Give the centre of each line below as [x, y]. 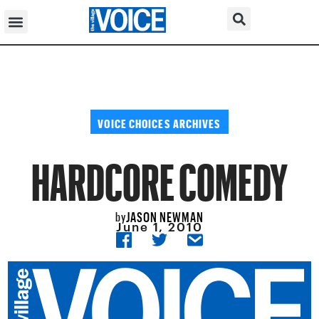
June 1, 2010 [159, 227]
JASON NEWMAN [165, 214]
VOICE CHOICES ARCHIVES [159, 121]
